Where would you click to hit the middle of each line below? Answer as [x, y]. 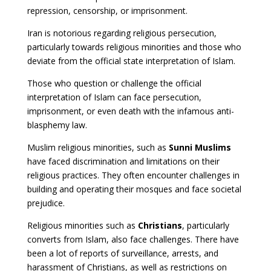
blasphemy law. [57, 125]
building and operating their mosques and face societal [134, 189]
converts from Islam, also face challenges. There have [133, 239]
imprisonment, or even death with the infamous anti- [130, 111]
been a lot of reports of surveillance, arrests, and [122, 253]
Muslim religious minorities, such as [98, 147]
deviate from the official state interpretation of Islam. [131, 60]
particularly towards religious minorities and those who [134, 47]
